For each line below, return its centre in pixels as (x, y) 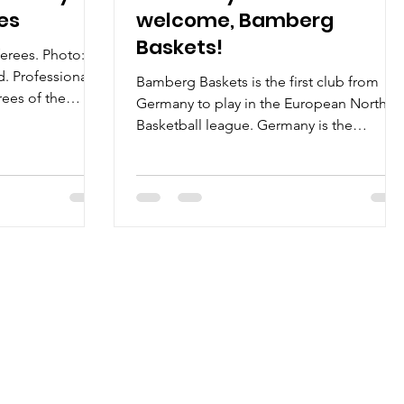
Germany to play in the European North (262, 103)
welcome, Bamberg (235, 20)
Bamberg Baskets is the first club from (257, 82)
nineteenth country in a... (215, 147)
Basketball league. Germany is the (244, 125)
